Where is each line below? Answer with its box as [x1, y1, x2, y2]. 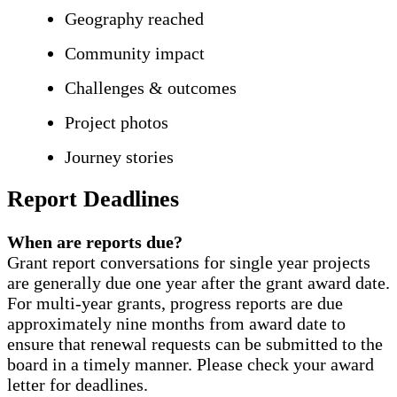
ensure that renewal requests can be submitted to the [7, 333, 383, 354]
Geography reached [65, 8, 204, 28]
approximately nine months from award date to [7, 313, 346, 333]
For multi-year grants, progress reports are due [7, 292, 343, 313]
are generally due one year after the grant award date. [7, 272, 390, 292]
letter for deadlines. [7, 374, 148, 394]
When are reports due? [7, 231, 183, 252]
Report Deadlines [7, 186, 179, 213]
